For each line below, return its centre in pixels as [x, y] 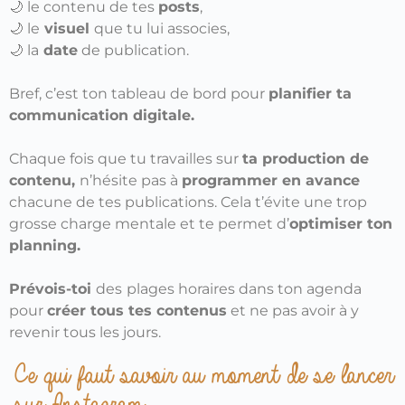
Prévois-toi [52, 289]
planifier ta [310, 94]
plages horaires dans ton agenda [244, 289]
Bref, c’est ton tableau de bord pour [139, 94]
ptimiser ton [345, 224]
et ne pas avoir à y [293, 311]
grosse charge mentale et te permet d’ [149, 224]
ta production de [306, 159]
